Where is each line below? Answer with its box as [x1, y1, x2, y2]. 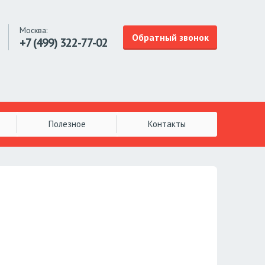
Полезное [49, 118, 86, 130]
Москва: [20, 25, 48, 35]
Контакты [148, 118, 186, 130]
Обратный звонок [131, 31, 209, 43]
